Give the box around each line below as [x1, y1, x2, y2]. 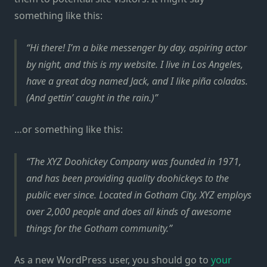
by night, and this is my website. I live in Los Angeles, [26, 57, 243, 71]
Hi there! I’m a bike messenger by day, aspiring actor [30, 41, 247, 54]
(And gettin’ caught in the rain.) [26, 91, 154, 104]
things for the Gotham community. [26, 221, 169, 235]
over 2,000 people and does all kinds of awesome [26, 204, 231, 218]
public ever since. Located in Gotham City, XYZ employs [26, 188, 252, 201]
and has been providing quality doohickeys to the [26, 171, 229, 185]
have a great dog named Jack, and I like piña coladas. [26, 74, 248, 88]
